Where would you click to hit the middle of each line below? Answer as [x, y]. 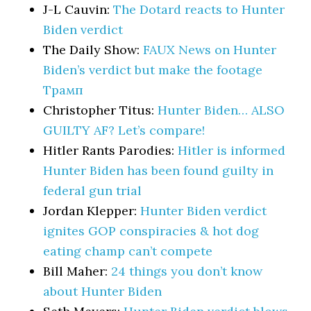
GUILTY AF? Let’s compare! [124, 130]
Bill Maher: [77, 271]
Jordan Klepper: [92, 211]
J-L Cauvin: [78, 9]
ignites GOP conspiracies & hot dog [151, 231]
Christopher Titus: [101, 110]
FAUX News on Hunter [210, 50]
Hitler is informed [232, 150]
